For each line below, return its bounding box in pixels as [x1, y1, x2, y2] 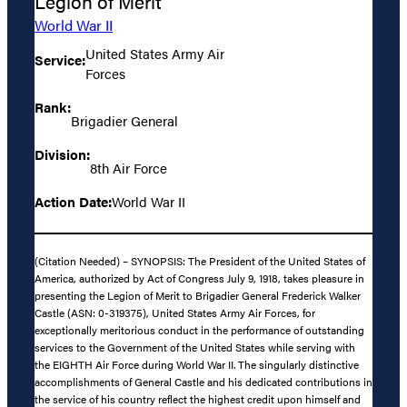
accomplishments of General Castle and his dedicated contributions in [35, 373, 372, 391]
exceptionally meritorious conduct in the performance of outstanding [35, 322, 364, 339]
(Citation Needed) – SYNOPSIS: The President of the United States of [35, 253, 365, 270]
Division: [35, 144, 90, 164]
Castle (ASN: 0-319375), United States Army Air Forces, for [35, 304, 315, 322]
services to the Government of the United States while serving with [35, 339, 355, 356]
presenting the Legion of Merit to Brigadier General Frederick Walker [35, 287, 361, 304]
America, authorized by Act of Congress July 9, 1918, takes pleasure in [35, 270, 364, 287]
